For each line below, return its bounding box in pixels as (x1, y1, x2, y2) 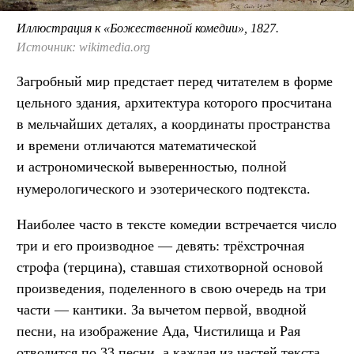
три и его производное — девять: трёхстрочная (17, 238, 304, 254)
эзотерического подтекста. (150, 181, 311, 198)
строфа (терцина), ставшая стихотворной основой (17, 259, 323, 276)
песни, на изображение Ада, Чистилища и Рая (17, 323, 300, 340)
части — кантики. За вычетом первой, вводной (17, 302, 307, 318)
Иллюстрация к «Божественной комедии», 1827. (17, 21, 279, 36)
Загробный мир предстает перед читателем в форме (17, 73, 333, 90)
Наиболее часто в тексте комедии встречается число (17, 217, 337, 233)
